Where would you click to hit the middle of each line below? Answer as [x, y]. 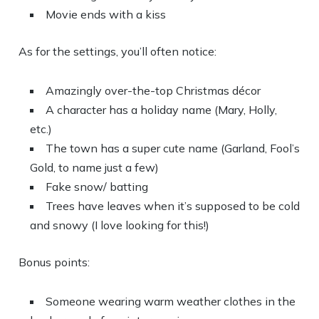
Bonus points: [54, 262]
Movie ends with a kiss [106, 14]
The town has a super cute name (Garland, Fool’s [173, 148]
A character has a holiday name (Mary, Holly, [162, 110]
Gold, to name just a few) [95, 167]
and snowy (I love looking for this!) [120, 225]
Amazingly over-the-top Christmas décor [153, 90]
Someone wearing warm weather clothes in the [171, 301]
